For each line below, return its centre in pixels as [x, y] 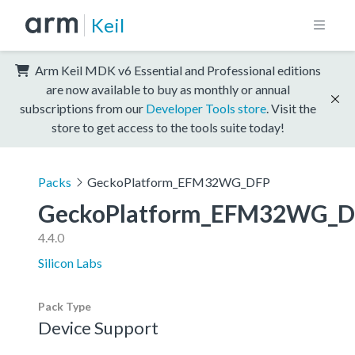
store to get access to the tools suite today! [168, 127]
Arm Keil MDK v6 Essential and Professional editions [177, 70]
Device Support [98, 327]
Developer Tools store [206, 108]
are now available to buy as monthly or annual [168, 89]
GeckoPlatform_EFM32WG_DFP [178, 181]
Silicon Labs [70, 262]
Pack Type [65, 306]
